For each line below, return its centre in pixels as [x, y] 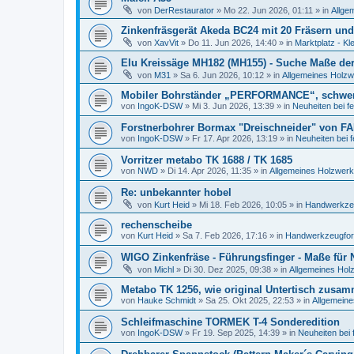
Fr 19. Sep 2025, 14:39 [236, 333]
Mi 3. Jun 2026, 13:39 [233, 106]
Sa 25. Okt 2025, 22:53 [250, 300]
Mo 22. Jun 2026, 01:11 [268, 10]
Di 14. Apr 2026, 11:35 [209, 171]
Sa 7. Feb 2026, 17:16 [225, 235]
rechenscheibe [156, 225]
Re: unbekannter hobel [176, 192]
